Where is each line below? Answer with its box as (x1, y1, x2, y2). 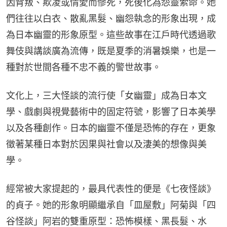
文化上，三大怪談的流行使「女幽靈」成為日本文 (6, 90, 207, 101)
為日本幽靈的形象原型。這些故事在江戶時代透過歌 (6, 29, 216, 40)
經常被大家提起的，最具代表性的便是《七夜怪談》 (6, 183, 216, 194)
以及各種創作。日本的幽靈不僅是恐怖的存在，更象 (6, 122, 216, 133)
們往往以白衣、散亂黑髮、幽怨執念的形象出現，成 (6, 13, 216, 24)
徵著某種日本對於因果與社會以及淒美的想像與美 (6, 138, 207, 149)
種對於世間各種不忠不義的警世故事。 (6, 61, 161, 72)
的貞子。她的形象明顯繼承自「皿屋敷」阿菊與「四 (6, 199, 216, 210)
